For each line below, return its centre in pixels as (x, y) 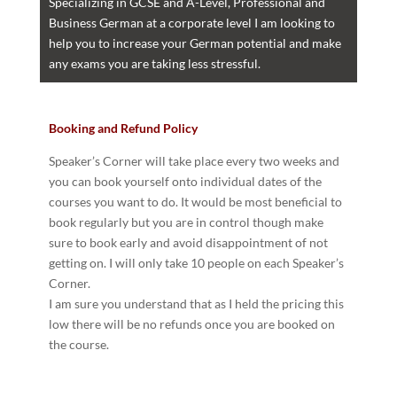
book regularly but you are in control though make (186, 222)
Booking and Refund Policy (123, 128)
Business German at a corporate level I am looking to (191, 22)
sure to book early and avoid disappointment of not (188, 242)
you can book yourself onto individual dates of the (185, 181)
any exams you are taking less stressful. (154, 63)
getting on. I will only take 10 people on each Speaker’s (196, 262)
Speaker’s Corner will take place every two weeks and (194, 160)
